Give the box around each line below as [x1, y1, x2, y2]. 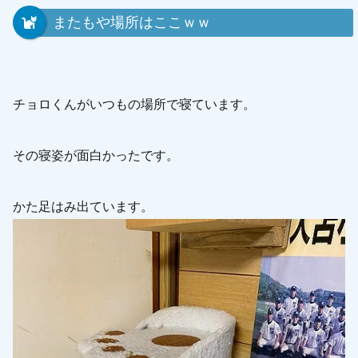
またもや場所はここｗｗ [53, 14, 212, 30]
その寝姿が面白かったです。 [13, 147, 180, 162]
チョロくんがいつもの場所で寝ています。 [13, 96, 257, 111]
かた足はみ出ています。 [13, 198, 154, 213]
